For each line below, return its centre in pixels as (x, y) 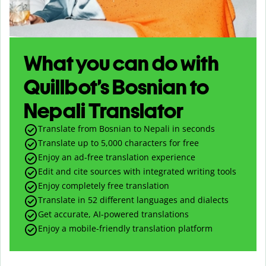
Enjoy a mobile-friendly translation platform (125, 228)
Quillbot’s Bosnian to (116, 87)
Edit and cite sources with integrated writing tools (137, 171)
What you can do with (121, 63)
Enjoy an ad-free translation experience (117, 157)
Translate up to (69, 142)
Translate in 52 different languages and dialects (133, 199)
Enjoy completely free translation (104, 185)
